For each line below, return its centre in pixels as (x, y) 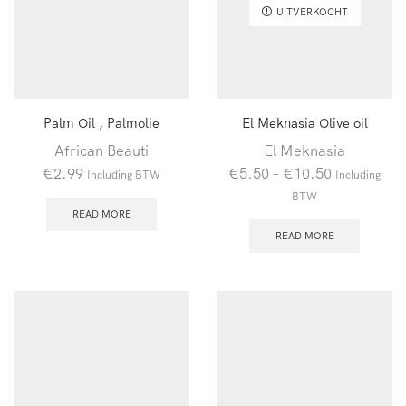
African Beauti (101, 151)
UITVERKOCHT (312, 11)
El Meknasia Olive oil (304, 123)
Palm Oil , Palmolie (101, 123)
